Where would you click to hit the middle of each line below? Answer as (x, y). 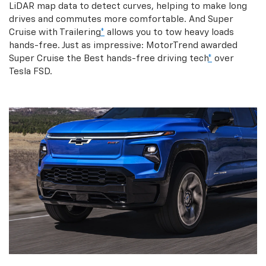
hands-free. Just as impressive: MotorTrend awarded (123, 45)
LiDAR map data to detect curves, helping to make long (128, 6)
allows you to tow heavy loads (169, 32)
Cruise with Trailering (55, 32)
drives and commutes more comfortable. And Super (121, 19)
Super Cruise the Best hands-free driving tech (108, 58)
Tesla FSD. (31, 71)
